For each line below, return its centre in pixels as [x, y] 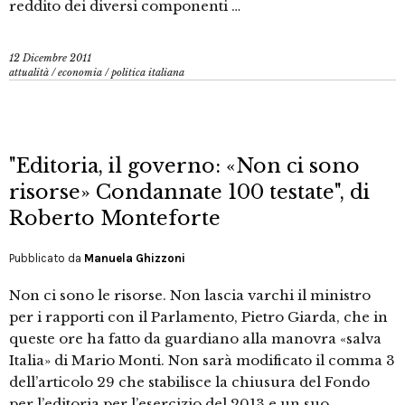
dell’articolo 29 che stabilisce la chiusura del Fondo [189, 382]
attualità [29, 73]
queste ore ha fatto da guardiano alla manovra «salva [195, 339]
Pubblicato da [47, 259]
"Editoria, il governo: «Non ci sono [184, 166]
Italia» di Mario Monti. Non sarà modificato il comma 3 [202, 361]
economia [80, 73]
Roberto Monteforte [115, 219]
